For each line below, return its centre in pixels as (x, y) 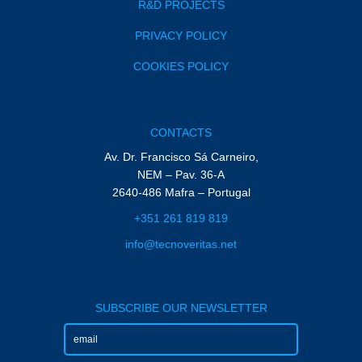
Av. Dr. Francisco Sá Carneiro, (181, 157)
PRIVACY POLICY (181, 36)
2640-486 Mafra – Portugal (181, 192)
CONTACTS (181, 133)
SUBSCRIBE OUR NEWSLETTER (181, 308)
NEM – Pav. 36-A (181, 175)
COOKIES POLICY (181, 66)
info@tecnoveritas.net (181, 244)
